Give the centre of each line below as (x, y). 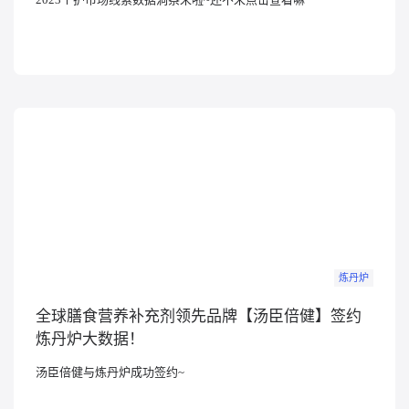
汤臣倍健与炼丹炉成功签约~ (110, 372)
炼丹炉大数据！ (90, 340)
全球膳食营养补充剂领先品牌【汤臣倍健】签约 (199, 317)
